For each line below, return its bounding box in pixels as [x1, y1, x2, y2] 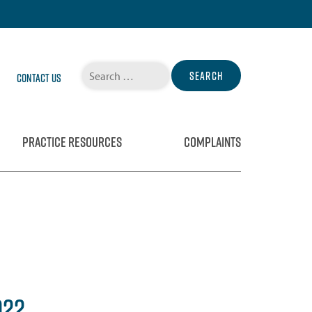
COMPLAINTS [183, 132, 241, 152]
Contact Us [17, 70, 61, 86]
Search [81, 57, 110, 73]
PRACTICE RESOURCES [22, 132, 122, 152]
